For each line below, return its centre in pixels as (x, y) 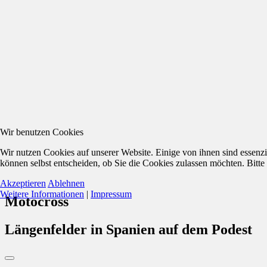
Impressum (111, 194)
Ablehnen (66, 183)
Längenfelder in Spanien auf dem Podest (128, 230)
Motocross (37, 202)
